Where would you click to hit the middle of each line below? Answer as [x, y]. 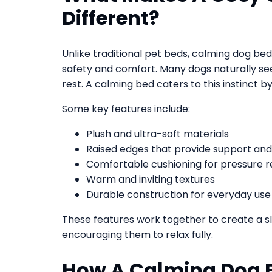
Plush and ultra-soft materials [158, 134]
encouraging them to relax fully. [138, 235]
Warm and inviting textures [151, 180]
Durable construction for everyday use [178, 195]
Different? [111, 18]
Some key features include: [126, 109]
